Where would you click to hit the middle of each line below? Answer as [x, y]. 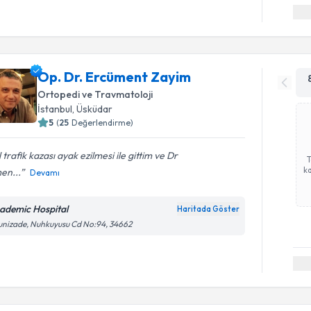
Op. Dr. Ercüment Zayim [115, 76]
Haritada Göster [209, 209]
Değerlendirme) [103, 122]
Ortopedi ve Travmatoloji [95, 94]
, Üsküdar [93, 109]
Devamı [45, 172]
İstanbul [55, 109]
